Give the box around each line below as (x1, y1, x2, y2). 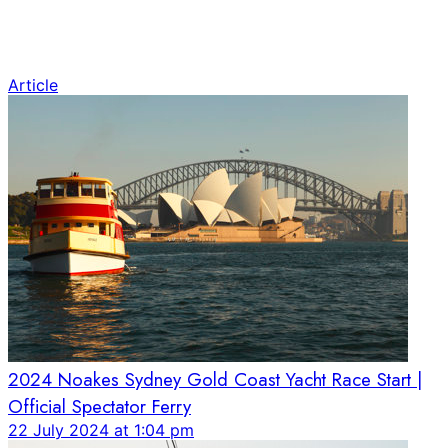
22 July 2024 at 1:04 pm (8, 419, 194, 440)
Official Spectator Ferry (8, 392, 191, 420)
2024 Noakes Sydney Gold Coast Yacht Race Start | (8, 365, 422, 393)
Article (8, 74, 58, 95)
